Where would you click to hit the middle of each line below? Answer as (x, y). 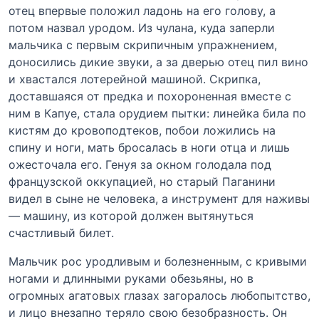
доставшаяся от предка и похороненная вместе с (150, 96)
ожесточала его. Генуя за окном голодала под (140, 164)
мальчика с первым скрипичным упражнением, (143, 45)
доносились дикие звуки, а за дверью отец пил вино (158, 62)
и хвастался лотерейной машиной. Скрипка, (135, 79)
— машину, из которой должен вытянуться (131, 215)
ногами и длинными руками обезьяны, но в (131, 278)
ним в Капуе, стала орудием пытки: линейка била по (157, 113)
